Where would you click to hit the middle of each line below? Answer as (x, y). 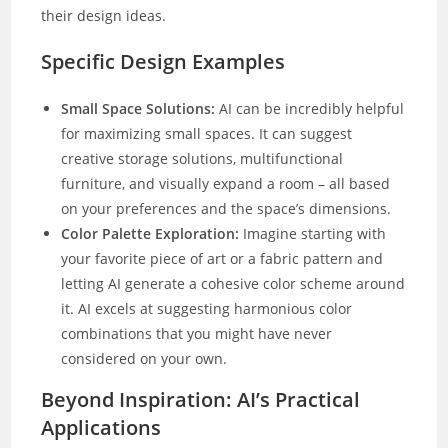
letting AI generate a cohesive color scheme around (233, 283)
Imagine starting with (313, 233)
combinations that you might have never (197, 333)
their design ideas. (104, 15)
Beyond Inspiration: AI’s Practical (201, 399)
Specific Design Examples (163, 61)
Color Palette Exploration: (150, 233)
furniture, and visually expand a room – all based (226, 183)
